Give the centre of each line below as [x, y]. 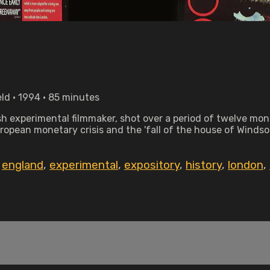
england [23, 165]
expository [152, 165]
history [204, 165]
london [246, 165]
